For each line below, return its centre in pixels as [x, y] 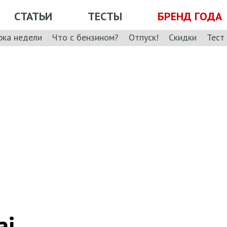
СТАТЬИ [33, 16]
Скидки [183, 37]
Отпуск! [144, 37]
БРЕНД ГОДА [190, 16]
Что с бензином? [85, 37]
